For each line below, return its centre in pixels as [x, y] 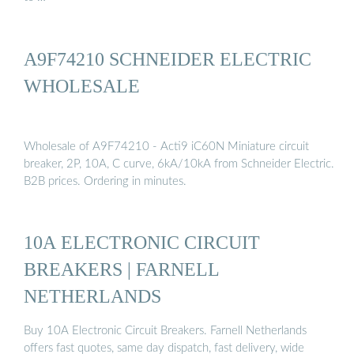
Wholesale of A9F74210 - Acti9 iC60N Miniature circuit [166, 147]
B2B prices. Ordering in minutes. [105, 182]
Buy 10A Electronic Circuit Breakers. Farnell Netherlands [165, 330]
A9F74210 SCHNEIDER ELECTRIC [168, 58]
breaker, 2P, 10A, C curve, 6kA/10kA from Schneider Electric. [179, 164]
